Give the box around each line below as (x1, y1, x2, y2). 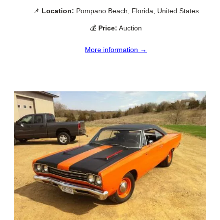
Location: (42, 6, 74, 15)
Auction (117, 24, 142, 32)
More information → (85, 45, 147, 54)
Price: (98, 24, 117, 32)
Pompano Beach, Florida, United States (74, 6, 199, 15)
